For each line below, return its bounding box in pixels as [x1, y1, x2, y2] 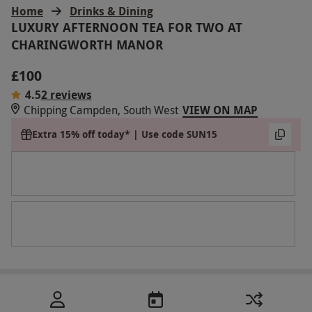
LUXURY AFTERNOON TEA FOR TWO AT [11, 18, 242, 36]
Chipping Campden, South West [24, 102, 178, 118]
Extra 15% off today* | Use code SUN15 [32, 127, 218, 141]
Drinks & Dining [70, 3, 153, 19]
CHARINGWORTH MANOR [11, 36, 163, 54]
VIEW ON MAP [182, 102, 258, 118]
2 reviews [40, 86, 92, 102]
